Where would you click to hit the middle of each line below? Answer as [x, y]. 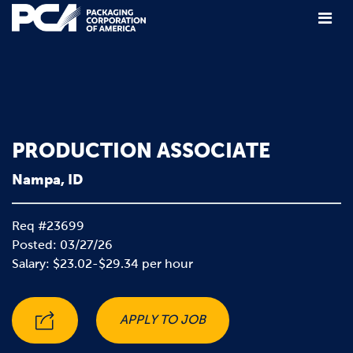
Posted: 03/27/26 [62, 245]
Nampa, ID [47, 180]
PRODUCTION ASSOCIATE [141, 150]
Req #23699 [48, 226]
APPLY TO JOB [163, 320]
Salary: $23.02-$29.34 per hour [102, 264]
